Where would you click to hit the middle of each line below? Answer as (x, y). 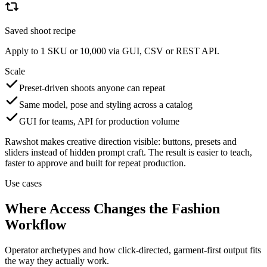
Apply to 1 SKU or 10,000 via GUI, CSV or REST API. (112, 51)
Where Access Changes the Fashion (112, 208)
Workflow (35, 224)
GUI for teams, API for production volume (99, 121)
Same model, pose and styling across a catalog (106, 104)
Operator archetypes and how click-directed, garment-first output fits (133, 250)
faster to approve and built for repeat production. (95, 163)
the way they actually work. (57, 260)
